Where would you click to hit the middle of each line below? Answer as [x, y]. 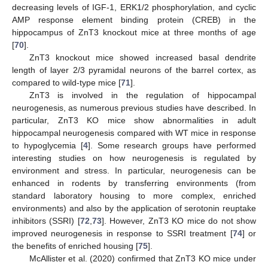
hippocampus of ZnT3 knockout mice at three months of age [134, 33]
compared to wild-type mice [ [66, 83]
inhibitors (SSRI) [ [46, 221]
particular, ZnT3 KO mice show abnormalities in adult [134, 121]
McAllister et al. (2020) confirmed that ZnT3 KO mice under [142, 259]
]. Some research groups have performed [172, 146]
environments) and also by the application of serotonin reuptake [134, 208]
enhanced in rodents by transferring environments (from [134, 183]
